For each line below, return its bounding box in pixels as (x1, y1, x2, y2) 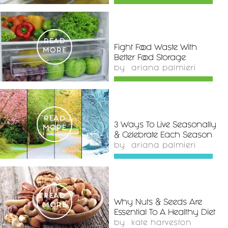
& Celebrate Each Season (114, 133, 212, 138)
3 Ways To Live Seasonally (114, 123, 216, 128)
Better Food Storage (114, 56, 186, 61)
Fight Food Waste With (114, 46, 197, 51)
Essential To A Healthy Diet (114, 211, 215, 216)
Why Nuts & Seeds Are (114, 201, 202, 206)
